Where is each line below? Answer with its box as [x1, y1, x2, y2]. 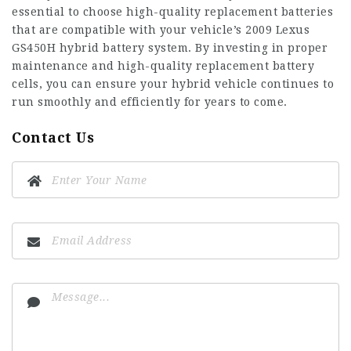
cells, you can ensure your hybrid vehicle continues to [12, 78, 334, 90]
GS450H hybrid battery [12, 42, 145, 54]
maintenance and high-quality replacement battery [12, 60, 314, 72]
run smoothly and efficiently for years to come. [12, 96, 288, 108]
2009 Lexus [245, 24, 309, 36]
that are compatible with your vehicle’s [12, 24, 245, 36]
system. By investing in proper [144, 42, 327, 54]
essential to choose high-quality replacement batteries [12, 5, 333, 18]
